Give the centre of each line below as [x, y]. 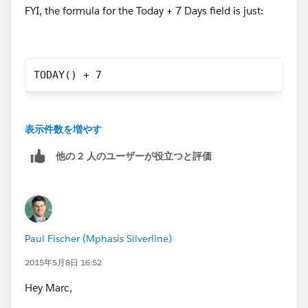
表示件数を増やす [63, 130]
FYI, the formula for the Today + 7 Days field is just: [144, 11]
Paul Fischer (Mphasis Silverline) [98, 239]
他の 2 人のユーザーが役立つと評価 [134, 156]
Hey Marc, [48, 288]
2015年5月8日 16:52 [63, 263]
